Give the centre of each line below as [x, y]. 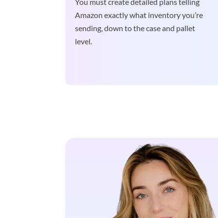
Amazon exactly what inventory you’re [139, 15]
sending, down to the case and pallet [135, 28]
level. [84, 41]
